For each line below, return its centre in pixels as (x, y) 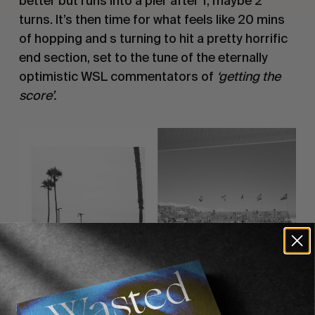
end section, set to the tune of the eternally (143, 57)
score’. (37, 95)
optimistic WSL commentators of (117, 76)
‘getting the (248, 76)
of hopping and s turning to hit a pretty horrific (153, 38)
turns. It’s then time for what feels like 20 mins (152, 19)
